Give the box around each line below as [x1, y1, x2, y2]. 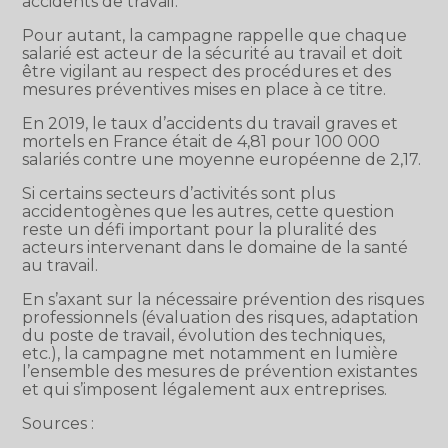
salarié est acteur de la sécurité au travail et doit [22, 44, 404, 64]
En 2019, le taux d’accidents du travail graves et [22, 114, 399, 134]
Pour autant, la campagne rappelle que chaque [22, 26, 408, 46]
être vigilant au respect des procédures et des [22, 62, 392, 82]
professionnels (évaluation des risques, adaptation [22, 308, 419, 328]
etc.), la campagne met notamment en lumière [22, 344, 399, 364]
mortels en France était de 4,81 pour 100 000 [22, 132, 381, 152]
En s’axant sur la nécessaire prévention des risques [22, 290, 425, 310]
